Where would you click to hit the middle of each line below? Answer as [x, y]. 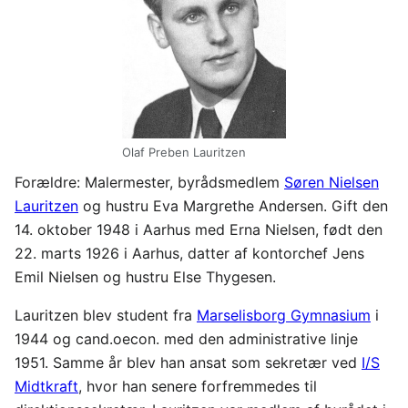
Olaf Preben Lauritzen [184, 153]
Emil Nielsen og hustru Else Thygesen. [145, 276]
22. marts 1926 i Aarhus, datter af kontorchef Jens [189, 253]
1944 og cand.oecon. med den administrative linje [186, 338]
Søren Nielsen [331, 182]
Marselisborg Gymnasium [284, 315]
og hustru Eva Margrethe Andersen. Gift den [233, 205]
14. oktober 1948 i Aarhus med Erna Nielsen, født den [199, 229]
